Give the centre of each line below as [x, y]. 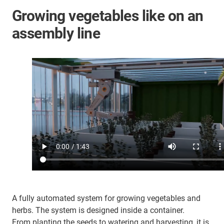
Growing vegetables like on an [108, 16]
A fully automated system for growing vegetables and [106, 198]
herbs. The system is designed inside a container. [98, 210]
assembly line [56, 33]
